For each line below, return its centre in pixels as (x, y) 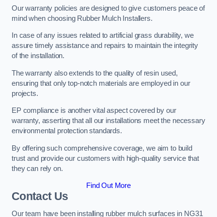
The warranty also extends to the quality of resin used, (95, 73)
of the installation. (39, 56)
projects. (25, 93)
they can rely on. (37, 168)
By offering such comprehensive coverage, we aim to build (102, 148)
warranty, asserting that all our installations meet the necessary (108, 121)
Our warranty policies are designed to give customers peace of (108, 8)
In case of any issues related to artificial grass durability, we (103, 36)
